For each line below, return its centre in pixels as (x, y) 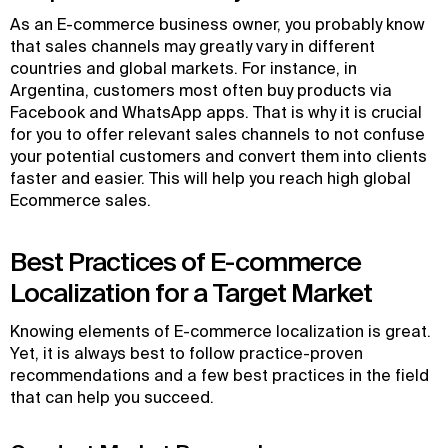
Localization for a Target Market (191, 292)
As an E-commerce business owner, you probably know (217, 24)
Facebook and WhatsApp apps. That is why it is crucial (216, 112)
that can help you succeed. (114, 397)
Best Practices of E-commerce (185, 261)
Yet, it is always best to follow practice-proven (186, 353)
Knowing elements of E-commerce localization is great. (220, 331)
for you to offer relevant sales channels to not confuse (217, 134)
